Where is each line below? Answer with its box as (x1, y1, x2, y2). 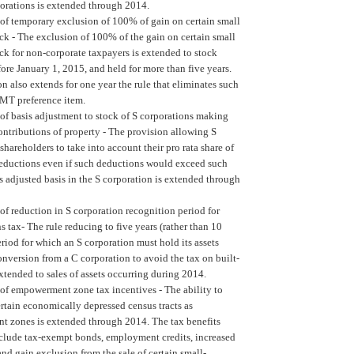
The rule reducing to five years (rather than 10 (27, 220, 222, 232)
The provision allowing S (106, 125, 217, 137)
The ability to (164, 283, 223, 296)
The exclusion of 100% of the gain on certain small (15, 30, 235, 43)
